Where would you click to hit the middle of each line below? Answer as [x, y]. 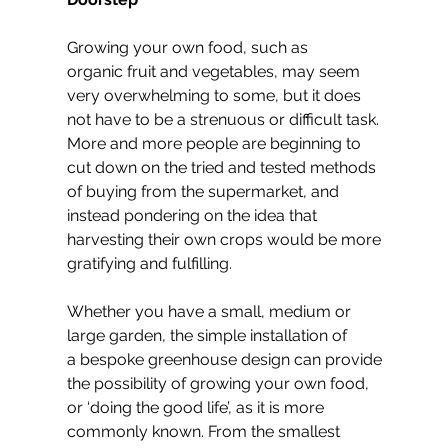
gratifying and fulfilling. [149, 264]
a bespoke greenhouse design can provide [226, 360]
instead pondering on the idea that [194, 216]
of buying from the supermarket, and [205, 192]
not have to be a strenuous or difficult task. [225, 120]
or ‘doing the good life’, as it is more [197, 408]
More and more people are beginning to [216, 144]
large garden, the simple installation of [209, 336]
